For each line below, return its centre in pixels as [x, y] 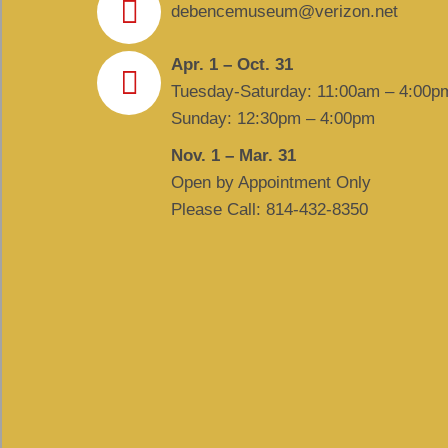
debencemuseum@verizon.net [284, 11]
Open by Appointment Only [271, 182]
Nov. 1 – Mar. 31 [233, 155]
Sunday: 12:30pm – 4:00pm [273, 118]
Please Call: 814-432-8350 [269, 209]
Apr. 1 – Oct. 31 [232, 64]
